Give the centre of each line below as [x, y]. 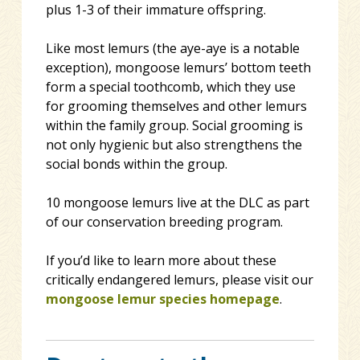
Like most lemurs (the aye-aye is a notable [172, 48]
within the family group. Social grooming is [174, 125]
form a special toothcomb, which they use [170, 86]
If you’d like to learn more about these [161, 260]
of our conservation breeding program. [164, 221]
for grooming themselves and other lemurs [176, 106]
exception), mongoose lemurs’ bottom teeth [178, 67]
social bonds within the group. [136, 164]
